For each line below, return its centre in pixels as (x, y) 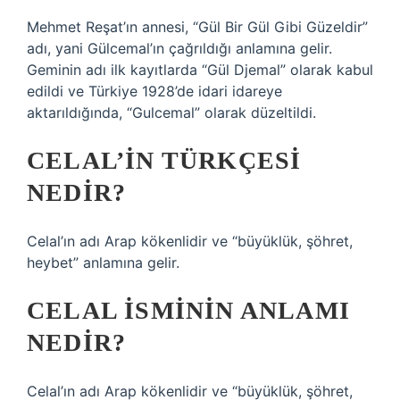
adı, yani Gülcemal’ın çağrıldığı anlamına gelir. (179, 48)
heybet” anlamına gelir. (103, 262)
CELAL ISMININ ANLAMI (189, 310)
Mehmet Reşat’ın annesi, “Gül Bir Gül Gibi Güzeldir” (197, 27)
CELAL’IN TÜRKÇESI (164, 160)
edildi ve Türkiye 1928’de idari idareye (154, 91)
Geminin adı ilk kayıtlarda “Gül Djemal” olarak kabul (200, 70)
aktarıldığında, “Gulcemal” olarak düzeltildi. (171, 112)
